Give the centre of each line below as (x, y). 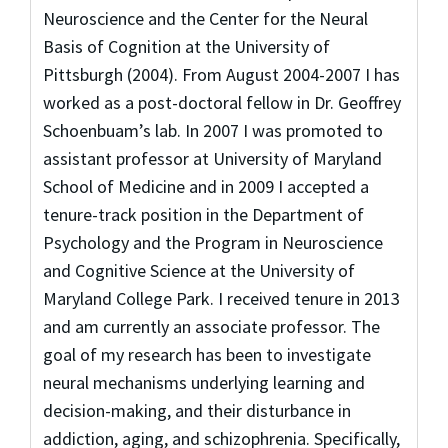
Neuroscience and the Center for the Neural (205, 18)
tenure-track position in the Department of (203, 214)
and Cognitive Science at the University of (198, 270)
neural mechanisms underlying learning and (203, 382)
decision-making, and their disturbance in (196, 410)
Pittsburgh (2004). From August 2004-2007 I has (221, 74)
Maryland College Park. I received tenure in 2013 (221, 298)
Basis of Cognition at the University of (186, 46)
